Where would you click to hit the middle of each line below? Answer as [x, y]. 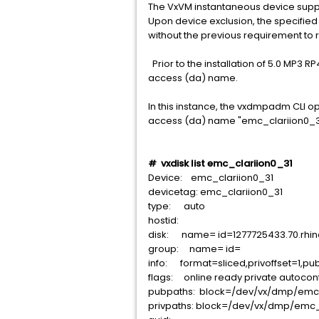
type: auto [177, 206]
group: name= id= [194, 249]
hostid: [163, 220]
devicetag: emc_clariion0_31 [215, 192]
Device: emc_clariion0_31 [211, 178]
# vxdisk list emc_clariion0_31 [220, 163]
